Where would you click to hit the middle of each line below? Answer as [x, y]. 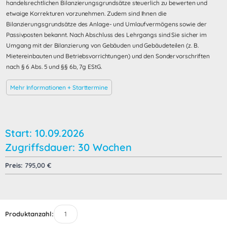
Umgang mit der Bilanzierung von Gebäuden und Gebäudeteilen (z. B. [102, 45]
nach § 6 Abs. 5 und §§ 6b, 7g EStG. [54, 66]
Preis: [14, 165]
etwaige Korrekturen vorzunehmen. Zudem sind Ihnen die [86, 13]
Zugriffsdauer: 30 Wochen [68, 147]
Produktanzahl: [29, 214]
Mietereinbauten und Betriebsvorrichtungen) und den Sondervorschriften [108, 56]
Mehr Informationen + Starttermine [59, 87]
